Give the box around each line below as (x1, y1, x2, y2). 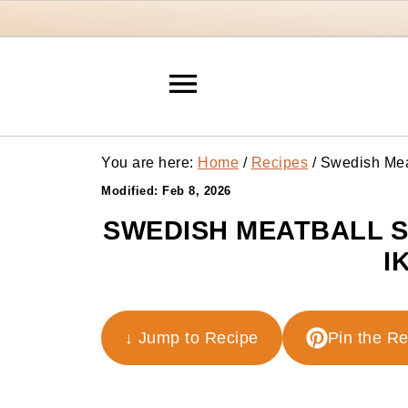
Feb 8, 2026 (162, 184, 231, 198)
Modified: (101, 184, 162, 198)
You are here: (101, 155, 198, 170)
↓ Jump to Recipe (124, 329, 259, 347)
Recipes (250, 155, 308, 170)
